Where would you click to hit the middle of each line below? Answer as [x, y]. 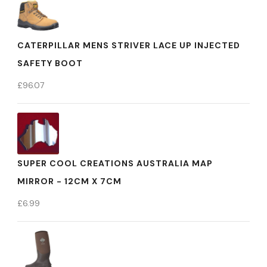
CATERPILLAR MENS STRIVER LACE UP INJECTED [129, 45]
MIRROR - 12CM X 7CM [69, 181]
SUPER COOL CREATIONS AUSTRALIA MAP [115, 163]
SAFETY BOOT [50, 63]
